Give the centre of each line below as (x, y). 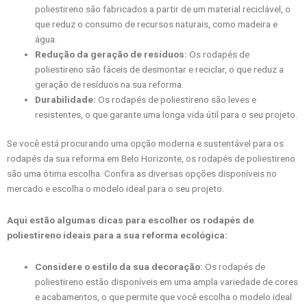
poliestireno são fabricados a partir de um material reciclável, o (163, 9)
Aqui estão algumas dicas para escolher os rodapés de (131, 220)
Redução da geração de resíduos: (111, 54)
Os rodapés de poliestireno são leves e (176, 99)
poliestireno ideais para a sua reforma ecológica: (117, 235)
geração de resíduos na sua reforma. (110, 84)
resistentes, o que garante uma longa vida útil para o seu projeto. (167, 114)
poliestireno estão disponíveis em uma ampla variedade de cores (167, 281)
